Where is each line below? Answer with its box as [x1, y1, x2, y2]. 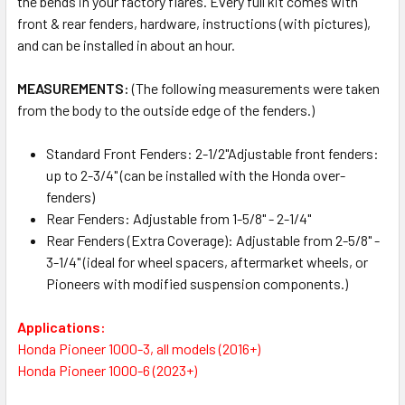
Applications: [17, 317, 106, 335]
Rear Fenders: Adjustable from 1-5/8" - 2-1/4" [46, 209, 311, 227]
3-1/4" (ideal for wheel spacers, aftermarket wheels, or [46, 252, 368, 270]
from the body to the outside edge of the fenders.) [17, 100, 315, 118]
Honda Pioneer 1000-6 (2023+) [17, 361, 197, 379]
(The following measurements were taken [129, 79, 380, 97]
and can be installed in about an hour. [17, 35, 235, 53]
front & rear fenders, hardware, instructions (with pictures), [17, 14, 371, 32]
